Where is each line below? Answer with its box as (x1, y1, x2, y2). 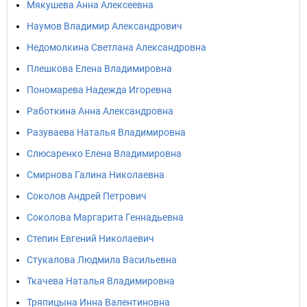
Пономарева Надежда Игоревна (27, 84, 172, 95)
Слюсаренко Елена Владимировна (27, 148, 182, 159)
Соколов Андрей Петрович (27, 191, 147, 201)
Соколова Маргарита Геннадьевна (27, 212, 184, 223)
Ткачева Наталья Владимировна (27, 275, 175, 286)
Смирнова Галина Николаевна (27, 169, 164, 180)
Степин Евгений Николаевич (27, 233, 154, 244)
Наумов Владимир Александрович (27, 21, 182, 32)
